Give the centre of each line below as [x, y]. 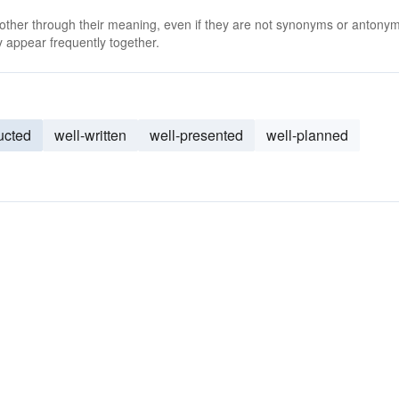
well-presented [196, 135]
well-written [90, 135]
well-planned [307, 135]
